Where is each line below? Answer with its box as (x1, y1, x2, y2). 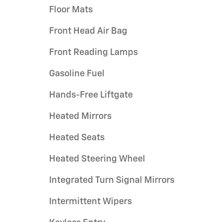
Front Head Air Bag (49, 26, 127, 36)
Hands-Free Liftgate (49, 90, 133, 100)
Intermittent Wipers (49, 197, 132, 206)
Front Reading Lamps (49, 48, 138, 57)
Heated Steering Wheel (49, 154, 145, 164)
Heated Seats (49, 133, 105, 142)
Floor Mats (49, 5, 93, 14)
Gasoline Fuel (49, 69, 105, 78)
